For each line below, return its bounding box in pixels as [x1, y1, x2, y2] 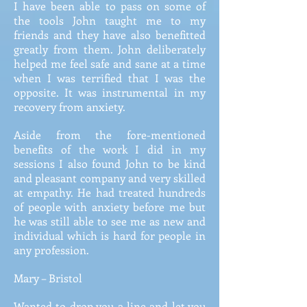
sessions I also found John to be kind [14, 156, 206, 171]
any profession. [14, 243, 89, 257]
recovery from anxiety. [14, 99, 125, 114]
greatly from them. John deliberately [14, 42, 206, 56]
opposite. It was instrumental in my [14, 85, 206, 99]
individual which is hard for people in [14, 228, 206, 243]
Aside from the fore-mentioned [14, 127, 206, 142]
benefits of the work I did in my [14, 142, 206, 156]
